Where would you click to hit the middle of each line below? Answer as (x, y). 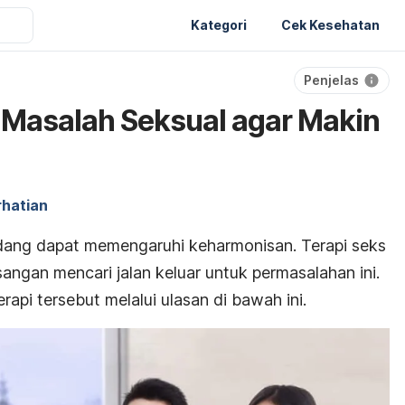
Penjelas (331, 80)
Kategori (219, 24)
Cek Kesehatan (330, 24)
